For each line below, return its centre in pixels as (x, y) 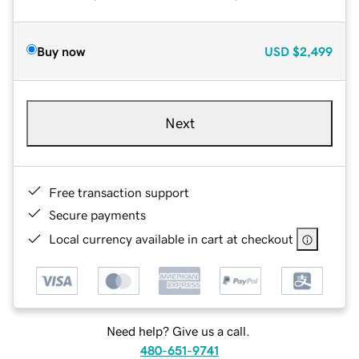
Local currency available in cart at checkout (171, 238)
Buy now (61, 51)
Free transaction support (119, 192)
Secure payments (97, 214)
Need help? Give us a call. (178, 331)
